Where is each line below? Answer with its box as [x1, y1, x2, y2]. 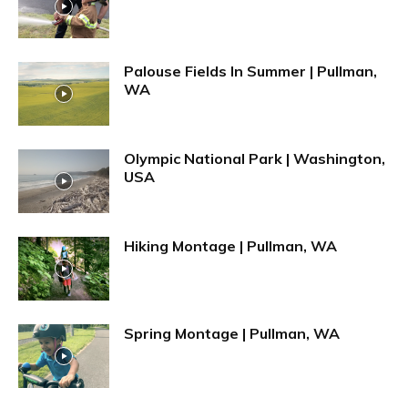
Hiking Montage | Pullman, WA [124, 236, 337, 255]
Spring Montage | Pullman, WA [124, 323, 340, 342]
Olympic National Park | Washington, [124, 148, 385, 168]
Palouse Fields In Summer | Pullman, [124, 61, 377, 80]
